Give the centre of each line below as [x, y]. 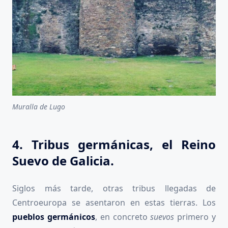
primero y [197, 217]
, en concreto [123, 217]
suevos [164, 217]
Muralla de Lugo [39, 107]
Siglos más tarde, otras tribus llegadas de [114, 189]
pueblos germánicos [54, 217]
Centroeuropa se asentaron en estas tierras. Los [114, 203]
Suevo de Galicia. [63, 161]
